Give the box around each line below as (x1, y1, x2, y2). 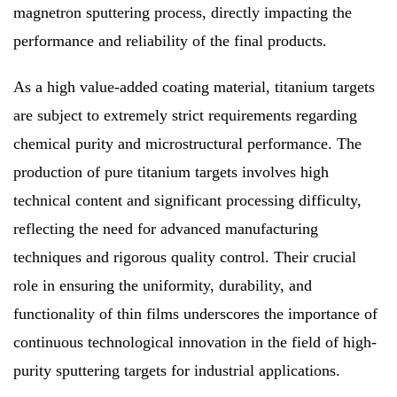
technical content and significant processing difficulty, (13, 191, 362, 210)
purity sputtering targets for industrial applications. (13, 362, 340, 380)
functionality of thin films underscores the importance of (13, 305, 378, 323)
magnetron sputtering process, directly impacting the (13, 4, 352, 22)
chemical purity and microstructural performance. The (13, 135, 362, 153)
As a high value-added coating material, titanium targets (13, 78, 375, 97)
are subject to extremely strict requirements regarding (13, 106, 357, 125)
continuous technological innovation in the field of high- (13, 333, 377, 352)
